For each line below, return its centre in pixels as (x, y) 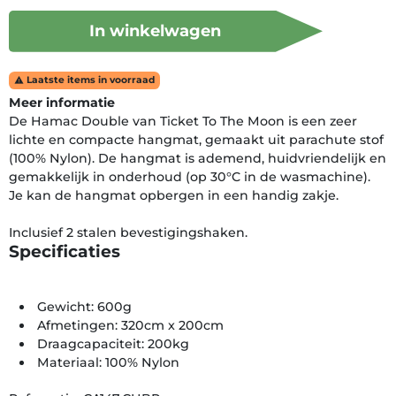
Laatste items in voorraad (89, 80)
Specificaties (65, 251)
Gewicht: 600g (85, 306)
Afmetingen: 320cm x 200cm (131, 325)
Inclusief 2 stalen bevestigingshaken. (128, 232)
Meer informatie (62, 102)
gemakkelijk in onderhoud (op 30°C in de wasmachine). (190, 176)
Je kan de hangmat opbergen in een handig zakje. (174, 195)
